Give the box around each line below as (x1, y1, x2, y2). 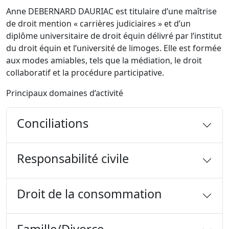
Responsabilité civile (17, 150, 129, 167)
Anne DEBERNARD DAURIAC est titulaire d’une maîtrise (6, 6, 217, 17)
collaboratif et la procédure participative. (6, 67, 164, 78)
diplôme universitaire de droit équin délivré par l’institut (6, 30, 222, 41)
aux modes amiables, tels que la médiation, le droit (6, 55, 202, 66)
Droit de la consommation (17, 186, 162, 202)
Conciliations (17, 115, 88, 131)
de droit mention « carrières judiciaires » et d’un (6, 18, 191, 29)
